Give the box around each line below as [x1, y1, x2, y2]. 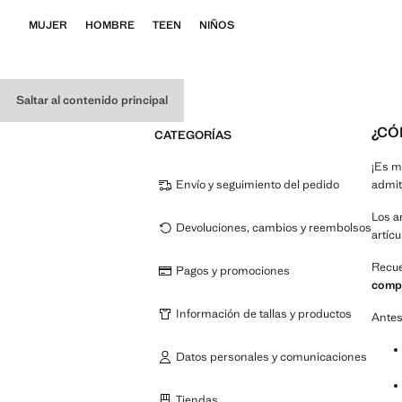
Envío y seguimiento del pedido [176, 177, 339, 192]
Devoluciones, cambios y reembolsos [176, 220, 371, 235]
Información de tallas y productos [176, 306, 352, 321]
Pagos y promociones [176, 263, 290, 278]
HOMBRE [85, 18, 135, 32]
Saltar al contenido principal [16, 92, 168, 108]
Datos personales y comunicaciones [176, 349, 367, 364]
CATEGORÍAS [154, 127, 232, 143]
